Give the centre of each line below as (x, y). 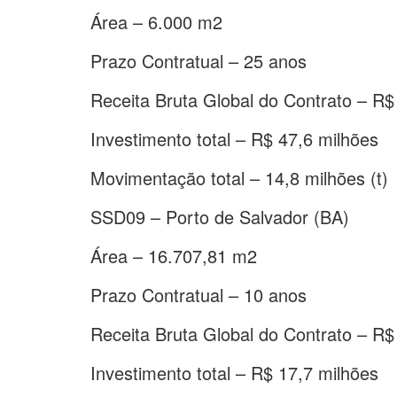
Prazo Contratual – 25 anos (198, 60)
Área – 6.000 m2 (156, 21)
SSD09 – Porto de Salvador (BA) (220, 216)
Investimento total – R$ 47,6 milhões (234, 138)
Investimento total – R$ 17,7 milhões (234, 372)
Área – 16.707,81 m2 (174, 255)
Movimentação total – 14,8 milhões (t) (239, 177)
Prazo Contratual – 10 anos (198, 294)
